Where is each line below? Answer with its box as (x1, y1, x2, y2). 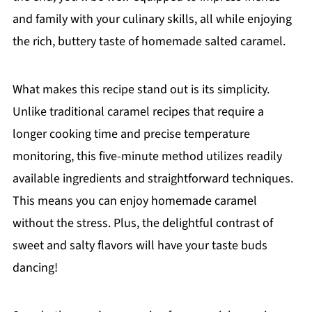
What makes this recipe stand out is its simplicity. (12, 81, 270, 99)
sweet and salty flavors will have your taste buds (12, 237, 267, 255)
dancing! (12, 259, 58, 277)
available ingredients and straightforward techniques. (12, 170, 293, 188)
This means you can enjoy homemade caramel (12, 192, 257, 210)
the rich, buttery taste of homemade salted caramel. (12, 33, 286, 51)
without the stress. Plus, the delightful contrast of (12, 214, 273, 233)
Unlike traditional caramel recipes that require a (12, 103, 264, 121)
